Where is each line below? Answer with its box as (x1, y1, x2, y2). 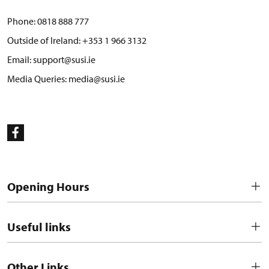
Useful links (7, 219, 71, 234)
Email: (7, 53, 33, 65)
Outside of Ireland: (7, 34, 82, 46)
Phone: (7, 15, 37, 27)
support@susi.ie (33, 53, 95, 65)
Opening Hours (7, 179, 89, 194)
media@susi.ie (68, 73, 125, 85)
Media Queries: (7, 73, 68, 85)
